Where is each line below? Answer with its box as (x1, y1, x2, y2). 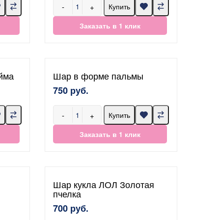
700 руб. (53, 202, 88, 215)
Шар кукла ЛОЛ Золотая (53, 178, 154, 191)
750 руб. (53, 84, 88, 97)
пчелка (53, 187, 81, 200)
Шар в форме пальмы (53, 69, 143, 82)
